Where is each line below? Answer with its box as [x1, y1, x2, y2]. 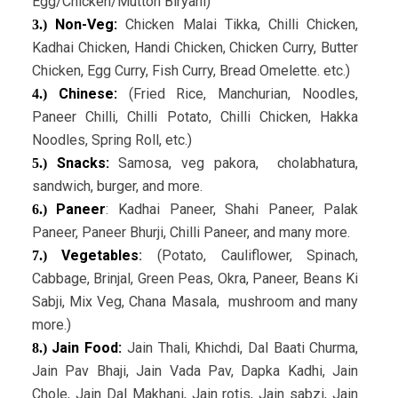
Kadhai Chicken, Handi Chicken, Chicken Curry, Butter [31, 39, 359, 57]
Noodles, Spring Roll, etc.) [31, 131, 192, 149]
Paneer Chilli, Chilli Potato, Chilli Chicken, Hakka [31, 108, 359, 126]
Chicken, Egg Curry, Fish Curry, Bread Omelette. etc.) [31, 62, 350, 80]
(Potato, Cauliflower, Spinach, [142, 247, 359, 265]
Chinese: [58, 85, 129, 103]
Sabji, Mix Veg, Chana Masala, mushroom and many [31, 293, 359, 311]
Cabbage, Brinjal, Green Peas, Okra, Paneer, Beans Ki [31, 270, 359, 288]
